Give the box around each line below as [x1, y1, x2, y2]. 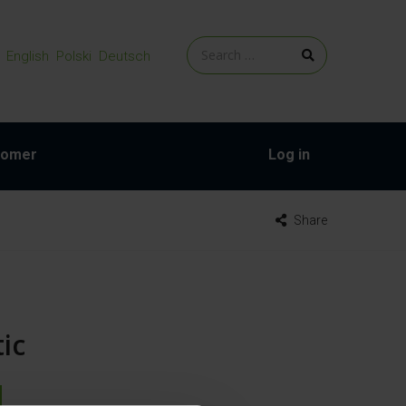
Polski [56, 47, 92, 64]
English [6, 47, 49, 64]
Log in [268, 146, 310, 164]
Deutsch [99, 47, 150, 64]
